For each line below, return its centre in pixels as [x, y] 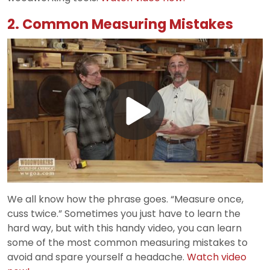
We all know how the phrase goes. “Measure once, [125, 199]
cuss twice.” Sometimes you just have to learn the [124, 213]
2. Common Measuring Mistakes [120, 24]
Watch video [217, 257]
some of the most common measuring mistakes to [127, 242]
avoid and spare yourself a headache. [97, 257]
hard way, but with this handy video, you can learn [124, 228]
